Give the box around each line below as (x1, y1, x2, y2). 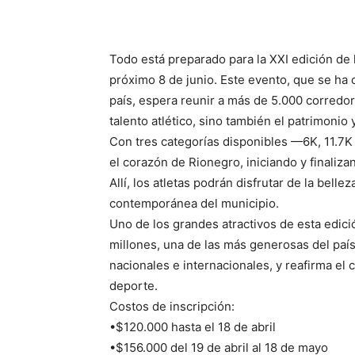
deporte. (109, 277, 158, 293)
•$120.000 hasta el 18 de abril (109, 319, 276, 334)
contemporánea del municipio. (109, 195, 279, 211)
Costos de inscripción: (109, 298, 235, 314)
